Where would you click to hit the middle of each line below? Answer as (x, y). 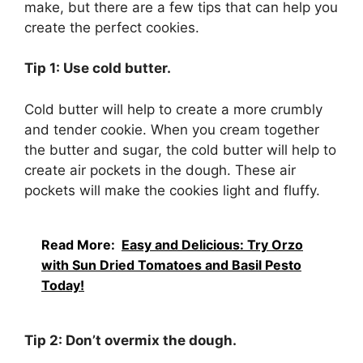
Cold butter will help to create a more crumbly (173, 109)
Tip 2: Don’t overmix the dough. (130, 340)
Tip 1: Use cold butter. (98, 68)
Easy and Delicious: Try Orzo (212, 245)
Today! (63, 286)
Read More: (78, 245)
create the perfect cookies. (112, 27)
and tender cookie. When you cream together (172, 129)
